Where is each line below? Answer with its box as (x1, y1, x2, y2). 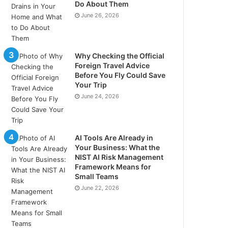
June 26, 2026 (81, 12, 120, 19)
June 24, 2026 (81, 93, 120, 100)
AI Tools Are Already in (75, 133, 154, 142)
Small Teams (75, 172, 119, 181)
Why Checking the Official (75, 51, 165, 60)
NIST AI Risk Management (75, 153, 164, 161)
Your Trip (75, 80, 107, 89)
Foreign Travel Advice (75, 61, 150, 70)
